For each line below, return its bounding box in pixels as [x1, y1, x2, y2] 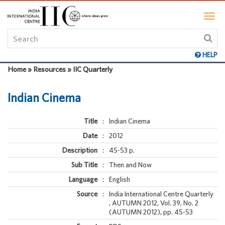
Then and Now [109, 161, 152, 169]
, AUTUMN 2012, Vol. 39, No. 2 [109, 199, 198, 207]
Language [69, 175, 97, 183]
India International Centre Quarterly [109, 190, 213, 198]
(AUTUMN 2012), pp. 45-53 [109, 208, 193, 216]
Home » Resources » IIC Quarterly [8, 65, 113, 73]
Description [62, 146, 97, 154]
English [109, 175, 130, 183]
